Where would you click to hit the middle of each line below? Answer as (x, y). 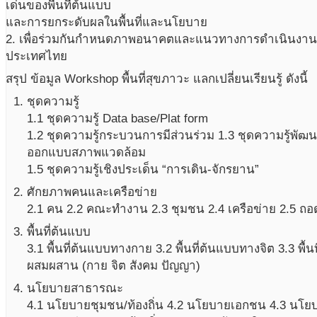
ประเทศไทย (36, 56)
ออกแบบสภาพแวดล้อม (86, 152)
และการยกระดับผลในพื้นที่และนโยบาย (106, 22)
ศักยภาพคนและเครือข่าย (92, 192)
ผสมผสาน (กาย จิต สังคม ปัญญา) (114, 265)
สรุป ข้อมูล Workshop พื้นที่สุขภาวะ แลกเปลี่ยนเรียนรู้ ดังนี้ (157, 79)
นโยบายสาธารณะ (75, 288)
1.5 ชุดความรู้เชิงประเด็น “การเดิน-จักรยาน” (143, 169)
